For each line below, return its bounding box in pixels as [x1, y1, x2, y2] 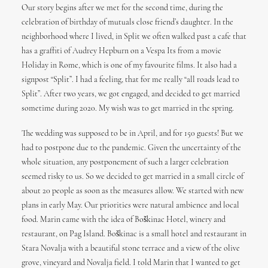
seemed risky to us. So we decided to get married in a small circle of [22, 172, 243, 181]
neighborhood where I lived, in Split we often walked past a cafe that [22, 32, 246, 41]
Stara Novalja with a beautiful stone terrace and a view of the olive [22, 244, 240, 253]
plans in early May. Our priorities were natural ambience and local [22, 201, 239, 210]
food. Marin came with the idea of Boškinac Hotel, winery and [22, 215, 226, 224]
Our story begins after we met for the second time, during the [22, 4, 223, 13]
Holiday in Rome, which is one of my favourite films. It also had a [22, 61, 237, 70]
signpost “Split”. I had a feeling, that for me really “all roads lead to [22, 75, 239, 84]
